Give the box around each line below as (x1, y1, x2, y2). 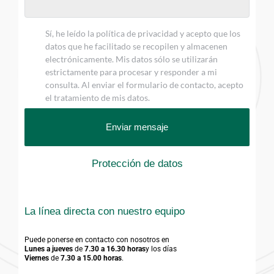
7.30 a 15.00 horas (61, 253, 122, 262)
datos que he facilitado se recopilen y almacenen (45, 41, 228, 52)
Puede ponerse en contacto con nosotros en (24, 235, 169, 244)
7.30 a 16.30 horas (84, 244, 146, 253)
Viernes (24, 253, 49, 262)
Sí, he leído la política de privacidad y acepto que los (45, 28, 240, 39)
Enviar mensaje (106, 121, 168, 132)
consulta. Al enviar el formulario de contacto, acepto (45, 80, 243, 91)
